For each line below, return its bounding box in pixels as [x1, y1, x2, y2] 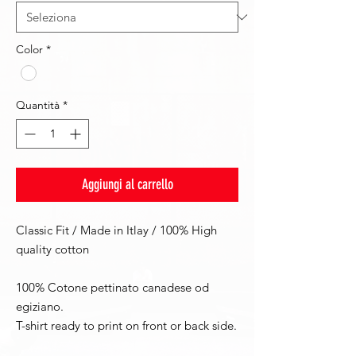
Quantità [16, 98, 60, 113]
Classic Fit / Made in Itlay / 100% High [16, 222, 217, 238]
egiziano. [16, 299, 64, 315]
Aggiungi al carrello [81, 176, 173, 194]
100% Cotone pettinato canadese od [16, 280, 209, 296]
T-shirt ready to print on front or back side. [16, 318, 237, 334]
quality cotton [16, 242, 89, 257]
